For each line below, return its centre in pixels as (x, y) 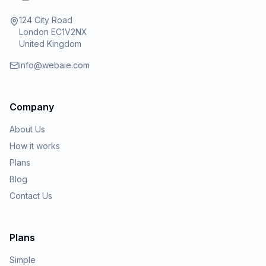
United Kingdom (50, 44)
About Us (27, 129)
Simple (23, 260)
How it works (35, 146)
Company (32, 107)
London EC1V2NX (53, 32)
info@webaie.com (54, 65)
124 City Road (46, 20)
